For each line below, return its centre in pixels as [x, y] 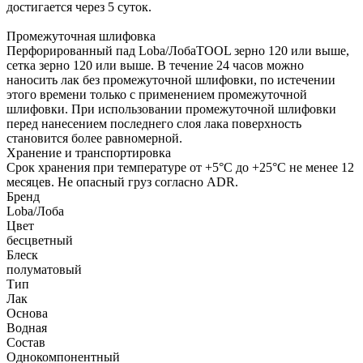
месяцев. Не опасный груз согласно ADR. [122, 181]
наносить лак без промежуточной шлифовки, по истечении [171, 79]
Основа [27, 313]
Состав [26, 342]
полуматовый [44, 269]
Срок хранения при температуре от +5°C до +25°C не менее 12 [180, 167]
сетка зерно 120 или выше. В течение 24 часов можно [155, 65]
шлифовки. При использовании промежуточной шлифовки [171, 109]
